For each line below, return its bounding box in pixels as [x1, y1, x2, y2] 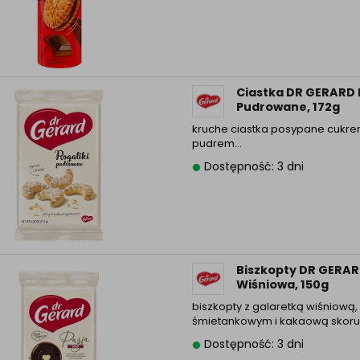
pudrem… [191, 136, 242, 151]
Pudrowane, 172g [235, 99, 340, 115]
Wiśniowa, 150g [235, 276, 329, 292]
